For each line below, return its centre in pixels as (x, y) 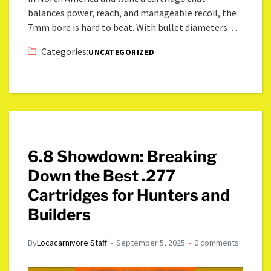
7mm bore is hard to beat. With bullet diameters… (133, 28)
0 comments (217, 243)
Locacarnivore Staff (72, 243)
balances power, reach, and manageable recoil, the (132, 13)
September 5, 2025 (151, 243)
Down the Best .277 (102, 176)
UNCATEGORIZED (122, 53)
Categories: (65, 52)
